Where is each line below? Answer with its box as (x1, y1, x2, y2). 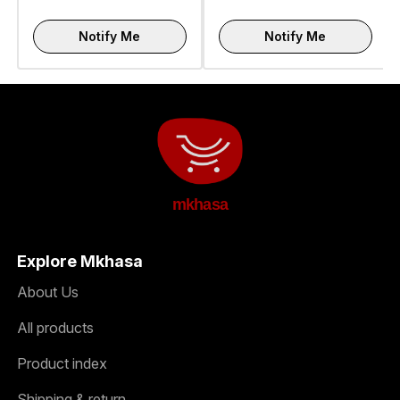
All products (16, 319, 94, 337)
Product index (16, 354, 107, 373)
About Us (16, 283, 79, 302)
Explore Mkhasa (16, 252, 143, 271)
